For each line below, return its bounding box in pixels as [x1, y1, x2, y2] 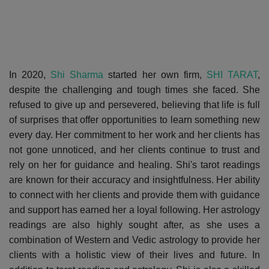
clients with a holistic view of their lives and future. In [9, 249, 260, 260]
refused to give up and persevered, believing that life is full [9, 99, 260, 110]
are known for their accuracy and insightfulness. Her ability [9, 174, 260, 185]
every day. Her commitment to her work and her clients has [9, 129, 260, 140]
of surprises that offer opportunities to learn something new [9, 114, 260, 125]
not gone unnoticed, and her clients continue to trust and [9, 144, 260, 155]
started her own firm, [103, 69, 207, 80]
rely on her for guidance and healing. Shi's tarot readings [9, 159, 260, 170]
